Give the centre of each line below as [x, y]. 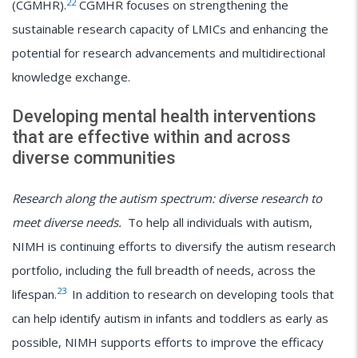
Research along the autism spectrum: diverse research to [167, 198]
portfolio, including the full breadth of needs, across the [164, 270]
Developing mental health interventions [164, 116]
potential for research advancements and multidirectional [169, 53]
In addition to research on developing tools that [201, 294]
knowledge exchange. [74, 77]
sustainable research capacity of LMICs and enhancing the [170, 29]
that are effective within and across [151, 137]
